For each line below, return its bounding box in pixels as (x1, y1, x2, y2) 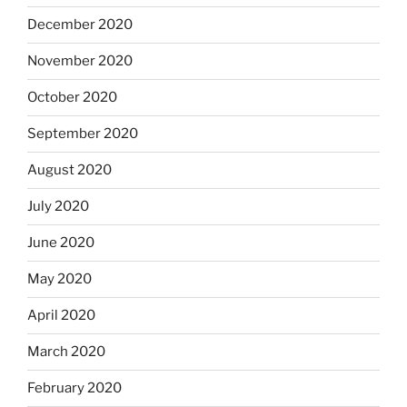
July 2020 (27, 198, 89, 215)
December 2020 (27, 16, 133, 34)
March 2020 (27, 343, 105, 361)
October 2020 (27, 89, 117, 106)
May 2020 (27, 271, 92, 288)
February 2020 (27, 380, 122, 397)
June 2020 (27, 234, 94, 252)
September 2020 (27, 125, 138, 143)
